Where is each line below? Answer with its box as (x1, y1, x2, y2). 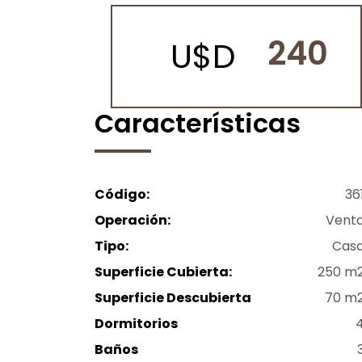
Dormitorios (95, 314, 178, 333)
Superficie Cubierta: (95, 262, 232, 281)
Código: (95, 184, 149, 204)
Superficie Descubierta (95, 288, 251, 307)
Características (95, 105, 301, 142)
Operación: (95, 210, 170, 229)
